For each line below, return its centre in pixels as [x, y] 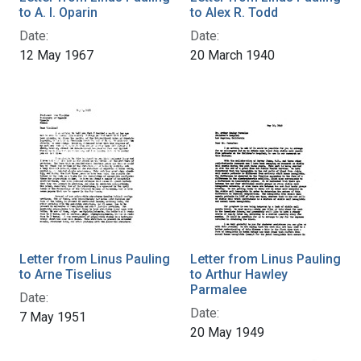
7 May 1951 [53, 317]
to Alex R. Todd [234, 12]
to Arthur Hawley [239, 274]
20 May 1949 [227, 332]
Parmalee [218, 289]
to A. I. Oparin [58, 12]
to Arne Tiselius [66, 274]
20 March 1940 [232, 55]
